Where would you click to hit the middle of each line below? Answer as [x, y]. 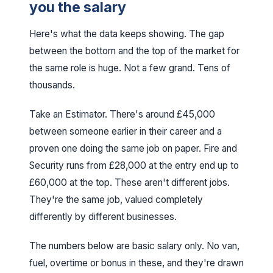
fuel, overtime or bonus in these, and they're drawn [136, 263]
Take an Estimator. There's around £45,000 [122, 114]
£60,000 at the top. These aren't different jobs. [129, 183]
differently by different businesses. [103, 217]
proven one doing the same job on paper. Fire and [133, 148]
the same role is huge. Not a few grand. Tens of [130, 68]
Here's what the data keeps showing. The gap [127, 34]
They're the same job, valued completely [116, 200]
